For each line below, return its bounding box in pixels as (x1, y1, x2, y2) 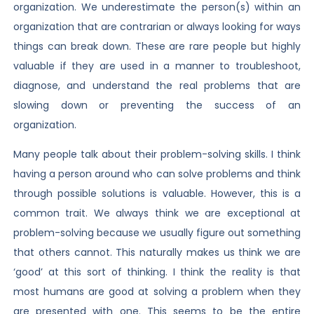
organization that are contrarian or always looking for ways (13, 20, 301, 34)
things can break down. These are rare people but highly (13, 39, 301, 54)
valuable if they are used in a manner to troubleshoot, (13, 59, 301, 74)
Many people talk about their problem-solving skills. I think (13, 147, 301, 162)
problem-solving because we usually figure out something (13, 226, 301, 240)
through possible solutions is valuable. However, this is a (13, 186, 301, 201)
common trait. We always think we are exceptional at (13, 206, 301, 221)
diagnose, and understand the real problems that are (13, 78, 301, 93)
